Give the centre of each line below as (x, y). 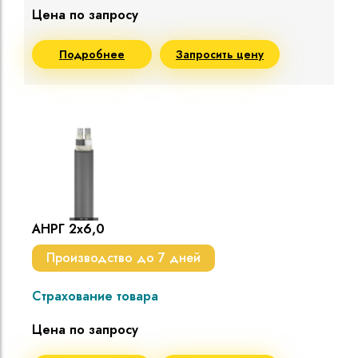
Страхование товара (95, 296)
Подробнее (92, 55)
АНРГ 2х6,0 (68, 229)
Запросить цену (220, 55)
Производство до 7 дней (123, 258)
